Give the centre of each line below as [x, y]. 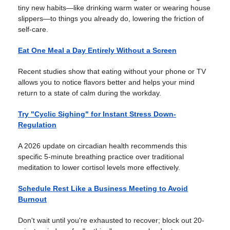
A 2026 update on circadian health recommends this [102, 146]
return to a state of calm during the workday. [90, 93]
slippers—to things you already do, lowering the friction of [111, 18]
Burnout [32, 199]
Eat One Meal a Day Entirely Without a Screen [97, 50]
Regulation [37, 125]
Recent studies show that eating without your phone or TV [112, 71]
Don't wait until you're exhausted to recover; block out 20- [111, 220]
